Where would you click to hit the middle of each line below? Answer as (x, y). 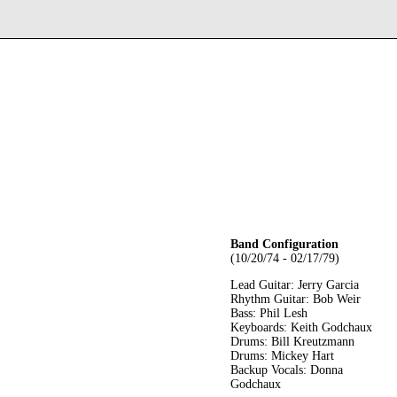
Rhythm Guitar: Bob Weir (296, 299)
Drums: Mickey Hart (282, 356)
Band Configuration (284, 244)
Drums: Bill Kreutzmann (292, 342)
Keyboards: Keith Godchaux (301, 327)
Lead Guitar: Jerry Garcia (295, 285)
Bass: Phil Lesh (269, 313)
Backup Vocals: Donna (287, 370)
